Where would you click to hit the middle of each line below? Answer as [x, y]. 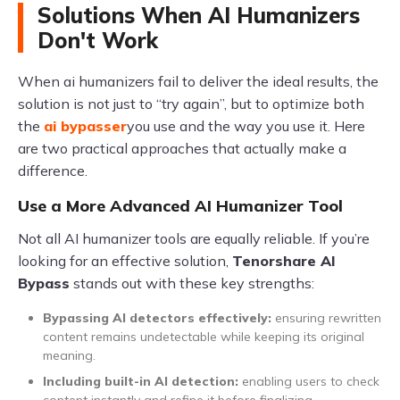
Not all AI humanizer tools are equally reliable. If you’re [194, 238]
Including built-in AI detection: [141, 381]
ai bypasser [85, 125]
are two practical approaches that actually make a [182, 148]
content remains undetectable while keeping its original [204, 336]
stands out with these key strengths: [192, 283]
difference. [53, 170]
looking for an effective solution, [125, 260]
